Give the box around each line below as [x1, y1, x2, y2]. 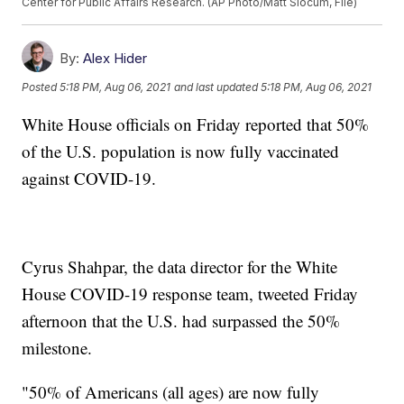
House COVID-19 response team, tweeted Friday [22, 282, 359, 306]
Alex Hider [83, 50, 148, 68]
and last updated [174, 79, 259, 94]
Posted [22, 79, 60, 94]
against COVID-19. [22, 167, 157, 190]
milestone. [22, 336, 93, 360]
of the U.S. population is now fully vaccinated [22, 140, 340, 163]
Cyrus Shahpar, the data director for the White [22, 255, 338, 279]
